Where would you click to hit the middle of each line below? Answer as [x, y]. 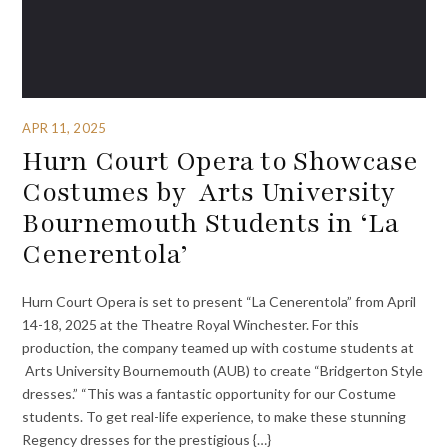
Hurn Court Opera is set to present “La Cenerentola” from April [219, 301]
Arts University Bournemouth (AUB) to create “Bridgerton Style [223, 370]
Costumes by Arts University [209, 192]
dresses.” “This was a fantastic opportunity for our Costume [209, 393]
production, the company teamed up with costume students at [218, 347]
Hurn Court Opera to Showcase [220, 161]
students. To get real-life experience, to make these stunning [214, 416]
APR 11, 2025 [64, 127]
